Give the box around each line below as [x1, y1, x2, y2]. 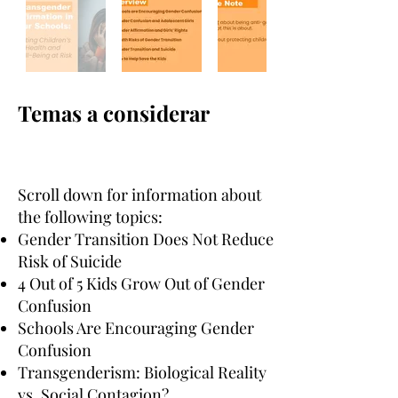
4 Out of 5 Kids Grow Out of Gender [18, 273, 265, 294]
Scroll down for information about [18, 184, 261, 205]
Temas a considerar [18, 99, 210, 127]
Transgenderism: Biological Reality [18, 362, 267, 383]
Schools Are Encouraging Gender [18, 317, 254, 338]
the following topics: [18, 206, 163, 227]
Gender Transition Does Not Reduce [18, 228, 274, 250]
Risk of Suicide [18, 251, 122, 272]
